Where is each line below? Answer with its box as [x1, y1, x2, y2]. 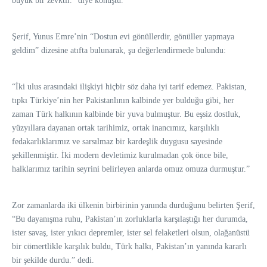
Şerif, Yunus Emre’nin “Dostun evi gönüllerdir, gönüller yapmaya [12, 32, 234, 41]
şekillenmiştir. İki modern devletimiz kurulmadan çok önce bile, [12, 150, 228, 160]
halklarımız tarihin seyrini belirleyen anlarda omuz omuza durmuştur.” [12, 164, 250, 173]
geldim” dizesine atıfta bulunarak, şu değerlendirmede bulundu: [12, 45, 226, 55]
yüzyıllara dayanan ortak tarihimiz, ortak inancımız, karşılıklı [12, 123, 219, 132]
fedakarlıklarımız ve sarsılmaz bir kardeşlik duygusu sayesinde [12, 136, 222, 146]
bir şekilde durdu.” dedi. [12, 255, 94, 265]
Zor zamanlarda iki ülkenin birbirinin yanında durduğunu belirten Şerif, [12, 200, 255, 210]
